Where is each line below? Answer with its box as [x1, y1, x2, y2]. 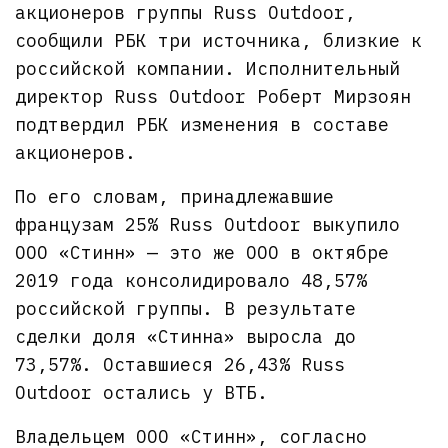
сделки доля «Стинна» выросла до [15, 324, 357, 348]
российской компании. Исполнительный [15, 56, 401, 80]
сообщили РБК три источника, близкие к [15, 28, 423, 52]
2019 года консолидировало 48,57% [15, 268, 368, 292]
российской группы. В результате [15, 296, 357, 320]
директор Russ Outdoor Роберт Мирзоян [15, 84, 412, 108]
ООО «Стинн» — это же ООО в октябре [15, 240, 390, 264]
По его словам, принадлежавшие [15, 184, 335, 208]
